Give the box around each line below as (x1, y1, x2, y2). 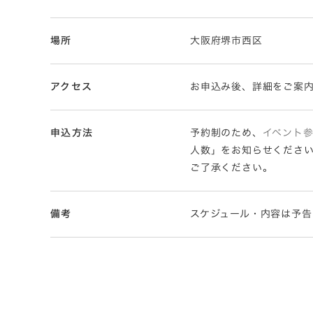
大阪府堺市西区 (190, 36, 263, 45)
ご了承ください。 (190, 163, 273, 173)
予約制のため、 (190, 128, 263, 138)
